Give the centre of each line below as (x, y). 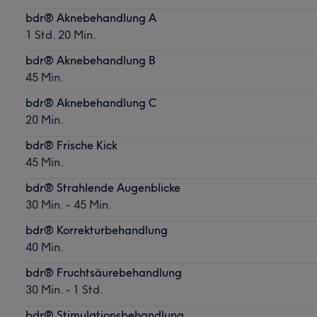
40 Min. (44, 247)
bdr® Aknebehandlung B (90, 60)
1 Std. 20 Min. (60, 34)
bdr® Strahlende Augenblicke (103, 187)
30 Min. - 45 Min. (68, 204)
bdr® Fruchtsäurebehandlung (103, 272)
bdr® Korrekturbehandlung (96, 230)
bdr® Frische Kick (71, 145)
